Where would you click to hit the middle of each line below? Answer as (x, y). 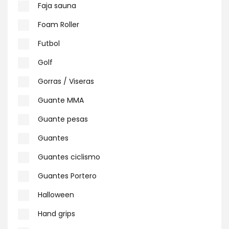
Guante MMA (61, 100)
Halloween (56, 195)
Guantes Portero (67, 176)
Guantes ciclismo (69, 157)
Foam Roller (59, 25)
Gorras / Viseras (66, 81)
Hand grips (56, 214)
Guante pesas (63, 119)
